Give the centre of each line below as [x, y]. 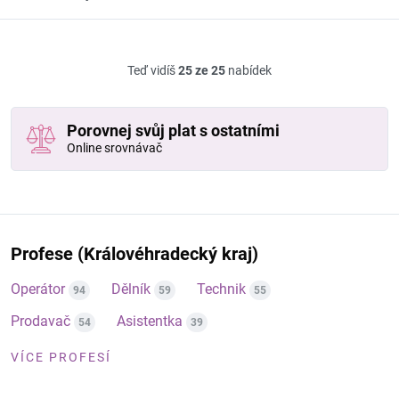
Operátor [38, 289]
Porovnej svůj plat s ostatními [173, 130]
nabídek [248, 70]
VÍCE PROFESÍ [61, 357]
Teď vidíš [153, 70]
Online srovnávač [114, 148]
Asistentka [150, 321]
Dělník [131, 289]
